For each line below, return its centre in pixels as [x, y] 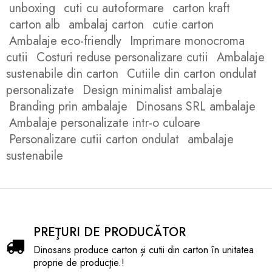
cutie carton [183, 24]
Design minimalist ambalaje [152, 90]
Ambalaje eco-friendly [65, 41]
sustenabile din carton [62, 73]
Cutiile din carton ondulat [192, 73]
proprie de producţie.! [79, 263]
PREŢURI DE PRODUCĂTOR [110, 232]
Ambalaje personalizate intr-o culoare [105, 123]
